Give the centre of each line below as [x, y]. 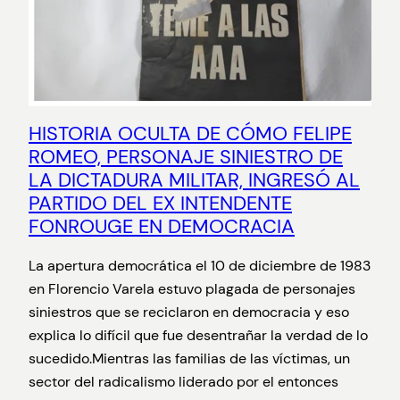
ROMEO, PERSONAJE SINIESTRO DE [186, 157]
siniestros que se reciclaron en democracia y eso [189, 312]
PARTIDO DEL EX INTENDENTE [160, 204]
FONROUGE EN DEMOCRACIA [162, 227]
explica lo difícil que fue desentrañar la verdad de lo [198, 336]
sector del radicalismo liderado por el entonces [183, 382]
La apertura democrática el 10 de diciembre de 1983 [200, 266]
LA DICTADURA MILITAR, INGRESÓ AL [194, 180]
